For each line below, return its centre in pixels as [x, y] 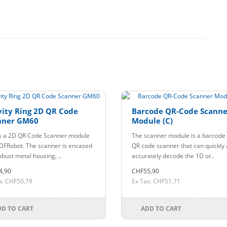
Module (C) [152, 120]
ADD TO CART [161, 208]
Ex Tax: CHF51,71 [156, 181]
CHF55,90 [145, 171]
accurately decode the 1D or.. [173, 156]
